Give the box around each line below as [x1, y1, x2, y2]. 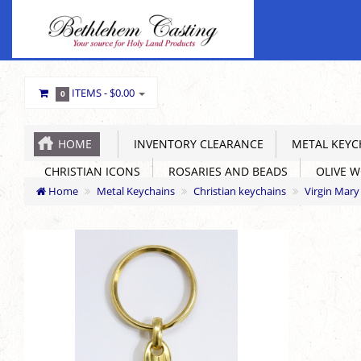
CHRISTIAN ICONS [38, 164, 140, 179]
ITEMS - [69, 85, 110, 100]
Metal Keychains [97, 184, 175, 198]
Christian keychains [193, 184, 286, 198]
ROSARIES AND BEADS [162, 164, 288, 179]
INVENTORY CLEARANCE [127, 136, 263, 151]
